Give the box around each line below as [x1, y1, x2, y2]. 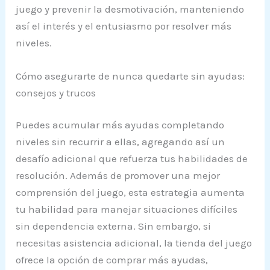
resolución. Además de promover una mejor [16, 169, 221, 182]
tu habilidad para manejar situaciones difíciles [16, 203, 238, 216]
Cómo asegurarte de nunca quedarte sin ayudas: [16, 69, 245, 82]
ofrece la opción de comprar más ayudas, [16, 254, 209, 266]
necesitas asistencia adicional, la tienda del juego [16, 237, 253, 250]
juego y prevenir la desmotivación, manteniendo [16, 2, 245, 15]
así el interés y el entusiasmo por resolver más [16, 19, 232, 32]
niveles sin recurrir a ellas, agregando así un [16, 136, 225, 148]
